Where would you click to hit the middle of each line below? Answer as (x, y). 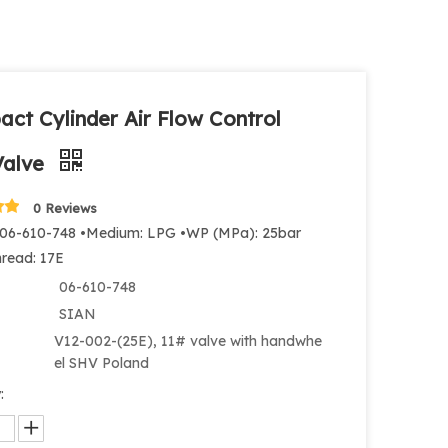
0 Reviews (65, 208)
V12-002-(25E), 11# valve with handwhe (188, 341)
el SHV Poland (102, 363)
